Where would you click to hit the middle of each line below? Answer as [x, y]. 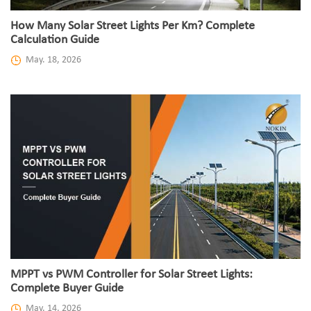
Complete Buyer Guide [67, 289]
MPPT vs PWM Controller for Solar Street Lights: [132, 275]
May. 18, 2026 [53, 60]
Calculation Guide [55, 40]
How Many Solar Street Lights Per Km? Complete [133, 26]
